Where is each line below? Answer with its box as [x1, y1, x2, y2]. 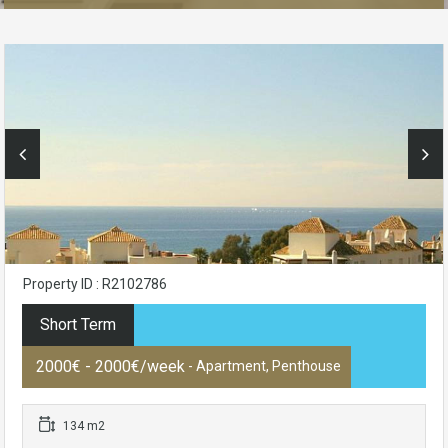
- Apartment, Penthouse [185, 358, 341, 375]
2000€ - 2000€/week [36, 357, 185, 377]
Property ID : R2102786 [23, 276, 167, 293]
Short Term [40, 315, 116, 335]
